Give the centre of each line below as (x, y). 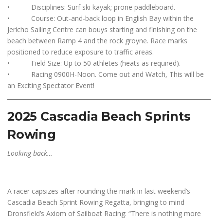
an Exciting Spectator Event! (51, 85)
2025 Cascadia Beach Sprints (99, 116)
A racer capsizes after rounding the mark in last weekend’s (99, 191)
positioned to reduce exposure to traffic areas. (81, 52)
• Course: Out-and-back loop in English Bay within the (100, 18)
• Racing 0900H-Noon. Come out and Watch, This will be (106, 74)
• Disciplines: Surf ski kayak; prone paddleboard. (91, 7)
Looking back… (30, 153)
